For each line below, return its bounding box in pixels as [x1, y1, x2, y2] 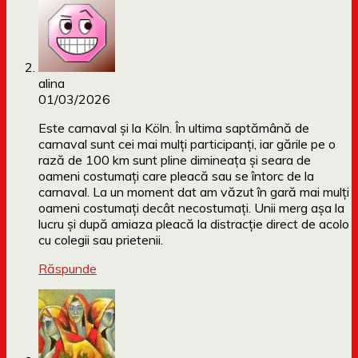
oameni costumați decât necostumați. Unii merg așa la [38, 200, 344, 217]
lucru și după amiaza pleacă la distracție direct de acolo [38, 216, 349, 233]
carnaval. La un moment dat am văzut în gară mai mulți [38, 184, 349, 201]
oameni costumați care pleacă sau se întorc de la [38, 168, 314, 185]
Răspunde [38, 261, 97, 277]
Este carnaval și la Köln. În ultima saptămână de [38, 120, 309, 137]
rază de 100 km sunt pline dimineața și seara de [38, 152, 311, 169]
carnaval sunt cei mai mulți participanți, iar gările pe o [38, 136, 336, 153]
